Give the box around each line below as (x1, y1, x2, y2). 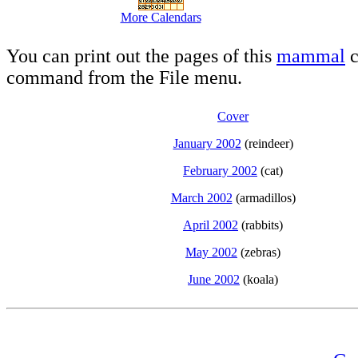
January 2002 (173, 137, 241, 150)
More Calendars (120, 10, 201, 24)
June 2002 (188, 272, 240, 286)
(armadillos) (232, 191, 296, 205)
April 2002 (183, 218, 238, 232)
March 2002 (170, 191, 233, 205)
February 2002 (183, 164, 257, 177)
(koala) (240, 272, 278, 286)
